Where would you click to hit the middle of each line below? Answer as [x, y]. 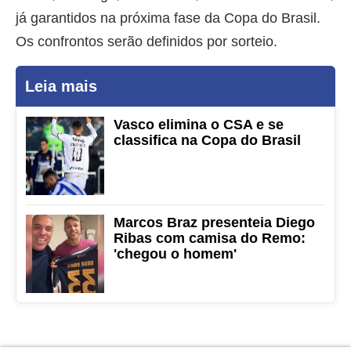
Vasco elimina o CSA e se [199, 124]
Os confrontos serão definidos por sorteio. [147, 41]
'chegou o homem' [175, 253]
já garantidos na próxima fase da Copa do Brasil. [168, 18]
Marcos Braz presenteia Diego [214, 222]
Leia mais [61, 86]
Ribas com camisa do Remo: [210, 238]
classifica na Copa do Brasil [207, 140]
